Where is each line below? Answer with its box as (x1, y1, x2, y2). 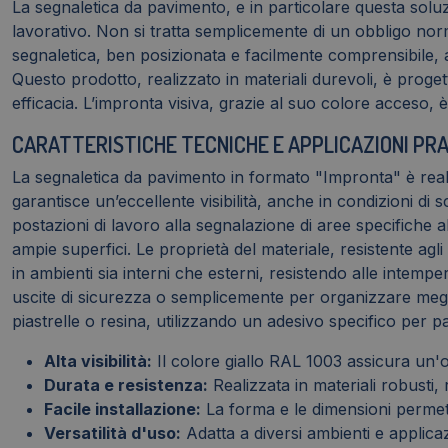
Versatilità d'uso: (44, 423, 181, 444)
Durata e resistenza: (44, 375, 208, 396)
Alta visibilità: (44, 351, 152, 372)
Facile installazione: (44, 399, 201, 420)
